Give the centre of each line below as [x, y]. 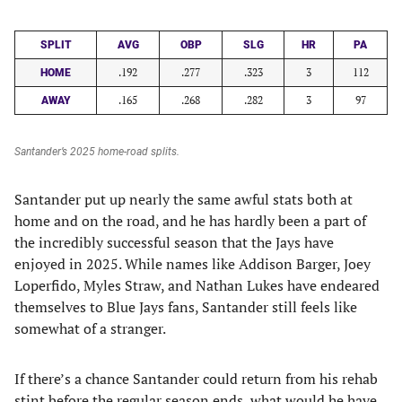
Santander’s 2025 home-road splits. [97, 152]
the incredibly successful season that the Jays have [174, 242]
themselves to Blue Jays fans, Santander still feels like [186, 307]
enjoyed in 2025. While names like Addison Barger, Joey [192, 264]
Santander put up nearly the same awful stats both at [184, 199]
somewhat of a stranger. [90, 328]
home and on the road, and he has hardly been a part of [190, 221]
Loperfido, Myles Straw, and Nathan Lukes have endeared [197, 285]
